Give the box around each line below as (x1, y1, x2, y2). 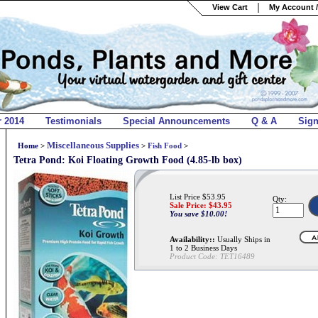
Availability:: (170, 235, 215, 243)
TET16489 (220, 252, 255, 261)
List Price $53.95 (170, 192, 226, 201)
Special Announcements (123, 116, 230, 126)
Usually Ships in (215, 235, 270, 243)
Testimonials (45, 116, 102, 126)
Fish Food (148, 141, 182, 150)
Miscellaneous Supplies (47, 140, 139, 150)
